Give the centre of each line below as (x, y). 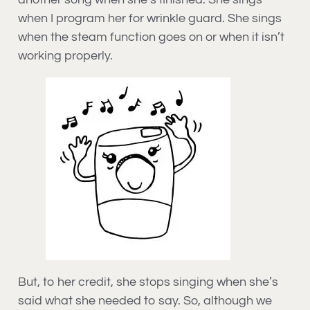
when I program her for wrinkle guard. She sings (150, 18)
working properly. (65, 55)
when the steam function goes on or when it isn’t (151, 37)
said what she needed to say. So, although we (145, 300)
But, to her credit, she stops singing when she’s (148, 282)
